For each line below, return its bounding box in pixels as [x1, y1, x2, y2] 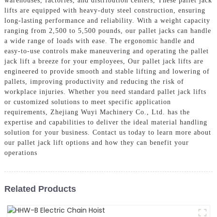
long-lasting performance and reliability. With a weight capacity [4, 16, 210, 24]
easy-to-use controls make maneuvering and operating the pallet [4, 47, 209, 55]
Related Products [4, 184, 76, 194]
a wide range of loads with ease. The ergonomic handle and [4, 37, 195, 45]
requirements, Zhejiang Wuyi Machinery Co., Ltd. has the [4, 108, 190, 116]
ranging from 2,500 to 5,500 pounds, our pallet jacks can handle [4, 27, 211, 34]
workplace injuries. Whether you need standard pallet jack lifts [4, 88, 206, 95]
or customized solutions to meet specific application [4, 98, 171, 106]
